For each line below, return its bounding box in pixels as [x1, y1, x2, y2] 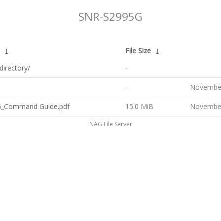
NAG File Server [89, 120, 132, 128]
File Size [125, 46, 151, 55]
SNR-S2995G [78, 9, 143, 24]
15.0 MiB [125, 102, 153, 111]
